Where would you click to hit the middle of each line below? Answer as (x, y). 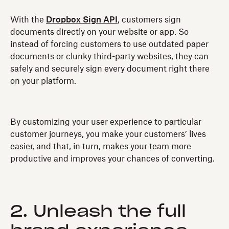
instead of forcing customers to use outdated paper (109, 44)
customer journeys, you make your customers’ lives (108, 134)
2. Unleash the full (98, 211)
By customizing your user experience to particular (106, 122)
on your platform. (43, 81)
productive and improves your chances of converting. (112, 159)
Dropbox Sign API (82, 20)
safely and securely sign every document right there (110, 69)
